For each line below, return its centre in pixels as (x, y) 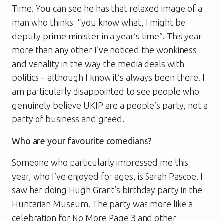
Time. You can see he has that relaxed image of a (107, 8)
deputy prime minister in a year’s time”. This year (107, 36)
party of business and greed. (68, 119)
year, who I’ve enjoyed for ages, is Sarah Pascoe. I (107, 176)
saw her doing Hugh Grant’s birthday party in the (107, 190)
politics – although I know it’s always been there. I (108, 77)
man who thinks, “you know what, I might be (99, 22)
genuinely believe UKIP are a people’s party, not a (110, 105)
